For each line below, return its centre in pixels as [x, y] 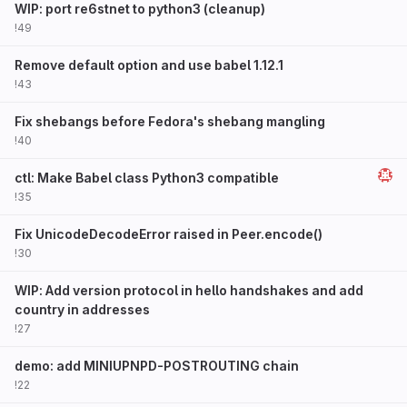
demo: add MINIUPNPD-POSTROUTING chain [157, 366]
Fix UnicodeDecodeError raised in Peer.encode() [169, 234]
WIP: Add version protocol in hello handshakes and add [189, 290]
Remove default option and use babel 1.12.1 [149, 65]
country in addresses [82, 309]
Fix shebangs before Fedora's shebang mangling [170, 121]
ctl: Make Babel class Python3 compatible [147, 178]
